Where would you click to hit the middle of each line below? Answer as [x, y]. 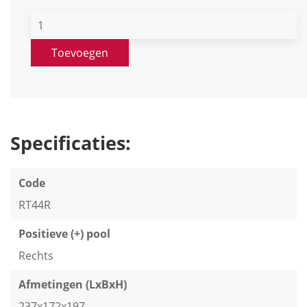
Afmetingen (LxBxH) [73, 284]
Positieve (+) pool [64, 234]
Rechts [36, 256]
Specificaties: [71, 143]
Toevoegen [80, 53]
